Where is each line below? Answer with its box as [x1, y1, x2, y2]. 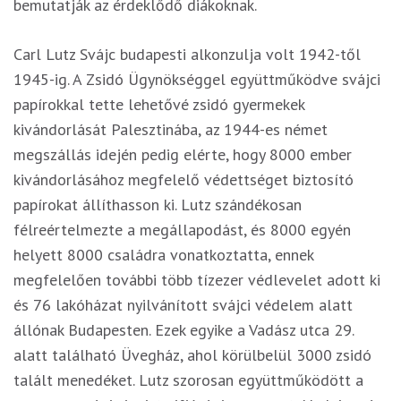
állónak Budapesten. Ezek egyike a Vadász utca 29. [13, 320, 354, 341]
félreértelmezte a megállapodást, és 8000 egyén [13, 219, 351, 241]
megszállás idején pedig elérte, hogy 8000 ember [13, 144, 352, 166]
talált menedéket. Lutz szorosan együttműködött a [13, 370, 363, 391]
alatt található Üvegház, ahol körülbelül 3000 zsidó [13, 345, 371, 366]
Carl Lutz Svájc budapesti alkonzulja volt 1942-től [13, 44, 361, 65]
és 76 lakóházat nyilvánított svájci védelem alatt [13, 294, 353, 316]
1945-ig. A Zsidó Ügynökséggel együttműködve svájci [13, 69, 380, 90]
